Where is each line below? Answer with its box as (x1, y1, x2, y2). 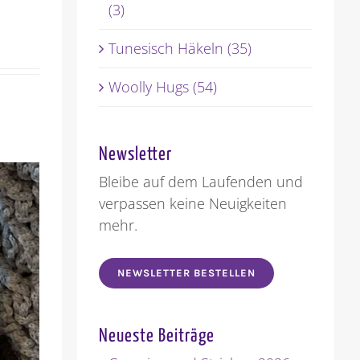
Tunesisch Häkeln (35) (108, 39, 252, 59)
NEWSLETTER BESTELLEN (117, 267, 256, 280)
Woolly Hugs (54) (108, 77, 217, 97)
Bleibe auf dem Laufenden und (98, 172, 303, 192)
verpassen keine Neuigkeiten (98, 194, 287, 214)
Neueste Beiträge (98, 327, 215, 346)
